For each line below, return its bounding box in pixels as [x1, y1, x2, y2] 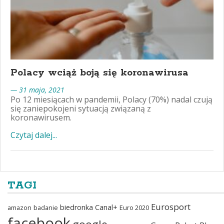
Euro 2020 [119, 203, 149, 212]
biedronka [60, 202, 93, 212]
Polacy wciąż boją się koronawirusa [10, 66, 188, 79]
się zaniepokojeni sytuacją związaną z [10, 102, 151, 114]
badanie [33, 203, 58, 212]
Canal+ [95, 202, 117, 212]
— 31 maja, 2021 [10, 84, 64, 94]
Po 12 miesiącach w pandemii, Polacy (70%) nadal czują [10, 93, 212, 105]
